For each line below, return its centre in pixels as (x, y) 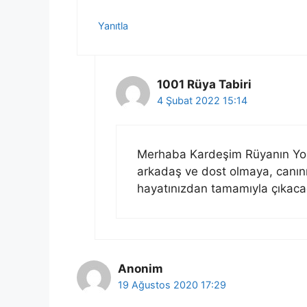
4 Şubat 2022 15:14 (202, 100)
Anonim (140, 269)
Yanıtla (113, 25)
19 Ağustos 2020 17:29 (172, 285)
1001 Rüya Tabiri (204, 84)
